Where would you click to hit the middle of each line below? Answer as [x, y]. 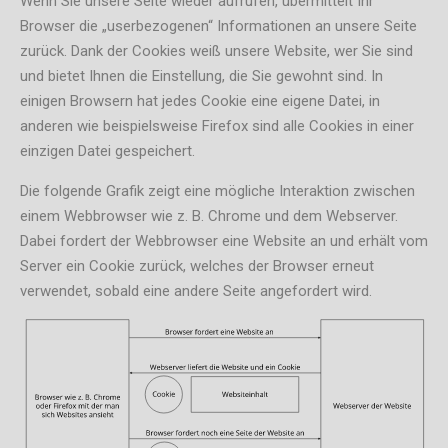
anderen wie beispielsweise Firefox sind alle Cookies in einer [217, 126]
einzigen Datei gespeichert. [107, 151]
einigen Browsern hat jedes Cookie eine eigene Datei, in [200, 101]
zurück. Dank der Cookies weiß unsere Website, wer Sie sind [216, 51]
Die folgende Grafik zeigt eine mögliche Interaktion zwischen [217, 191]
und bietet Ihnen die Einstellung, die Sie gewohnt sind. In [201, 76]
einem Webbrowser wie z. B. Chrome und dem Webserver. [209, 216]
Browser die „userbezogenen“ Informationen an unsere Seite [218, 26]
